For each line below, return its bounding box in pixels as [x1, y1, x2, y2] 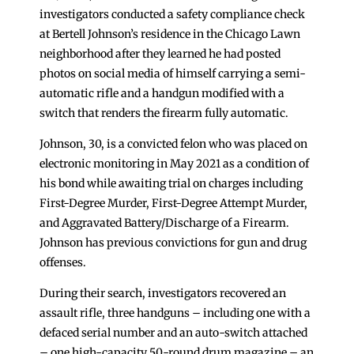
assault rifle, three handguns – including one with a [40, 306, 311, 320]
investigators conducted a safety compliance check [40, 7, 305, 21]
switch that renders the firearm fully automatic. [40, 106, 288, 120]
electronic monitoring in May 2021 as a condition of [40, 156, 309, 171]
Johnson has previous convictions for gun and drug [40, 235, 307, 250]
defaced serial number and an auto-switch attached [40, 326, 307, 340]
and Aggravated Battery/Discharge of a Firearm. [40, 216, 289, 230]
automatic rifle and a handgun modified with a [40, 86, 284, 100]
